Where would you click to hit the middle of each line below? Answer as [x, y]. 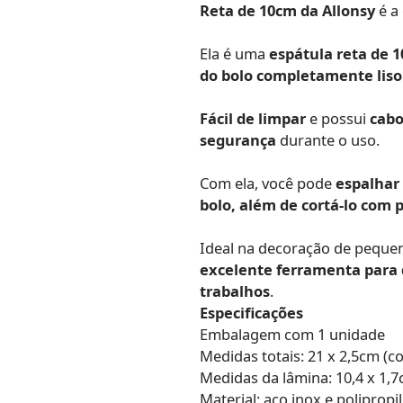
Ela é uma [235, 54]
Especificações [252, 313]
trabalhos [235, 291]
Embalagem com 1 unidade [293, 335]
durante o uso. [328, 140]
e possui [338, 119]
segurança [238, 140]
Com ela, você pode [268, 184]
